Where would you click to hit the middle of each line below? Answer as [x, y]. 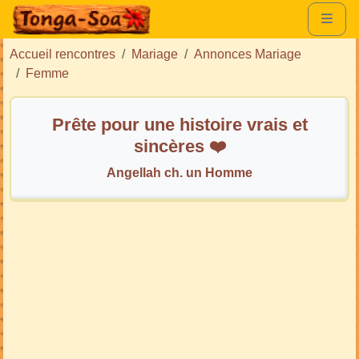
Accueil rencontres [63, 54]
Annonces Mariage [248, 54]
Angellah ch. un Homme [179, 172]
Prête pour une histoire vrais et [179, 124]
